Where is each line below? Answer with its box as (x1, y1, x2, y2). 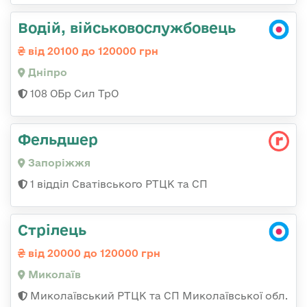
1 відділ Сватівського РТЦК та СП (27, 178, 208, 191)
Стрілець (18, 221, 86, 238)
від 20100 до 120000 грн (25, 45, 158, 58)
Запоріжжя (25, 157, 90, 169)
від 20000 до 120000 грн (25, 247, 160, 260)
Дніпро (25, 66, 67, 79)
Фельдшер (18, 131, 98, 148)
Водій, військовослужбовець (18, 19, 236, 36)
